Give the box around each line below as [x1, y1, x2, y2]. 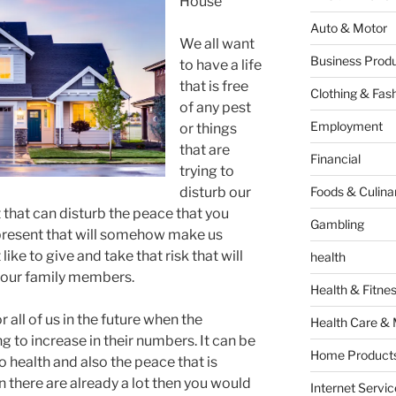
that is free [179, 78, 248, 95]
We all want [179, 35, 255, 53]
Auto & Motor [309, 20, 387, 36]
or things [179, 120, 237, 138]
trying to [179, 163, 234, 180]
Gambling [309, 217, 364, 232]
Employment [309, 118, 383, 134]
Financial [309, 151, 361, 167]
